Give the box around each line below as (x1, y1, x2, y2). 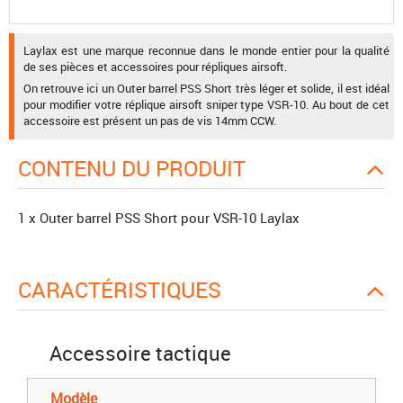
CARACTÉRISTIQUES (31, 274, 221, 304)
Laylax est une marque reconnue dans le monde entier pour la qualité (23, 41, 390, 58)
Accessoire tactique (49, 339, 231, 366)
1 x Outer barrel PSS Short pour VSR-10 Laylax (18, 208, 300, 227)
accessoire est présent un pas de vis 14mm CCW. (23, 112, 276, 130)
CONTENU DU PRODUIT (31, 153, 246, 183)
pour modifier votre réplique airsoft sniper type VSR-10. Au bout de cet (23, 96, 390, 113)
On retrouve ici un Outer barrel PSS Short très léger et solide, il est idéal (23, 80, 390, 97)
